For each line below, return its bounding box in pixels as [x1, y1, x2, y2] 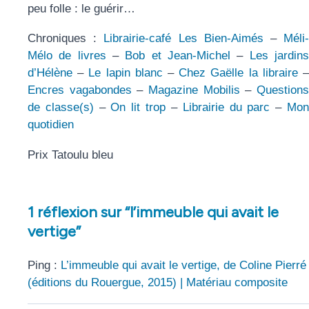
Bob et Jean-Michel [125, 49, 231, 63]
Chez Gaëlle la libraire [179, 66, 298, 80]
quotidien [28, 118, 74, 132]
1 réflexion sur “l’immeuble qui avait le [28, 202, 279, 221]
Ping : [28, 258, 61, 272]
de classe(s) [28, 101, 94, 114]
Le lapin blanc [88, 66, 163, 80]
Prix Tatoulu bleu [28, 148, 113, 161]
